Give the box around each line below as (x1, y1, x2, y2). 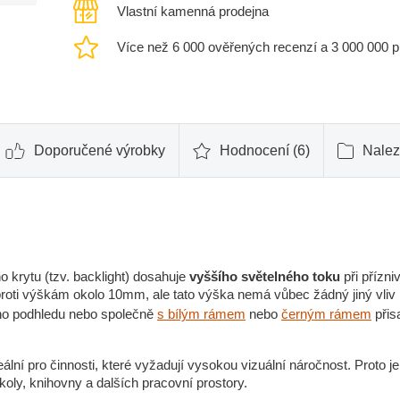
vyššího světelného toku (189, 269, 340, 284)
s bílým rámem (157, 306, 246, 321)
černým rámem (281, 306, 371, 321)
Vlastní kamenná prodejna (117, 4, 269, 19)
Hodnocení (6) (219, 142, 310, 158)
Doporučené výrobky (33, 142, 165, 158)
